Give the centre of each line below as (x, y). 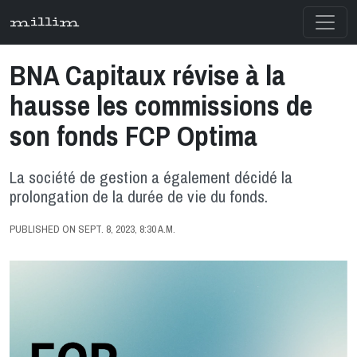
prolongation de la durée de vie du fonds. (139, 196)
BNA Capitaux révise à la (147, 75)
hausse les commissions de (161, 106)
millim (45, 22)
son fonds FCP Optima (133, 136)
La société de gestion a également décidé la (151, 177)
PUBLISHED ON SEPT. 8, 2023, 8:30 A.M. (92, 229)
